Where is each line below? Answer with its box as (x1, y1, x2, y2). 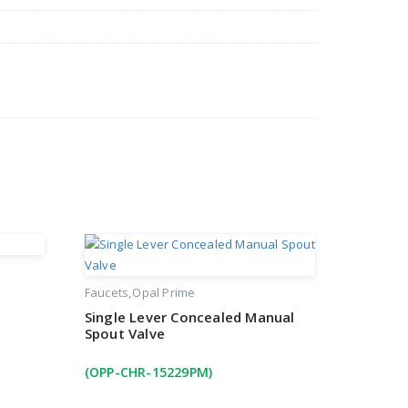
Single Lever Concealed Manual (84, 308, 295, 327)
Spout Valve (84, 324, 165, 343)
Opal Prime (132, 284, 196, 301)
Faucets (84, 284, 129, 301)
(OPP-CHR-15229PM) (84, 363, 213, 382)
